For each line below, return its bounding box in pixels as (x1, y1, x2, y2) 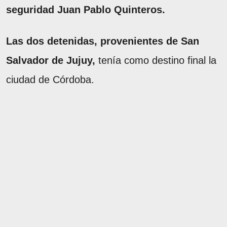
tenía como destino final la (95, 55, 216, 66)
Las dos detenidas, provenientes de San (6, 35, 199, 47)
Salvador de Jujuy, (6, 55, 95, 66)
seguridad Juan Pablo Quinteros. (6, 4, 165, 16)
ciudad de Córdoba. (6, 74, 94, 86)
